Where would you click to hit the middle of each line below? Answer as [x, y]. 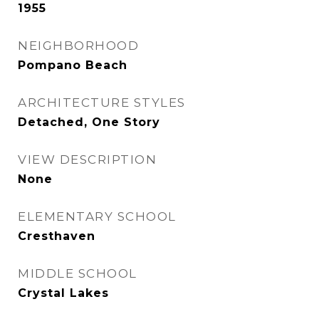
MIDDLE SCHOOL [78, 273]
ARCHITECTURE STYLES [102, 103]
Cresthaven [57, 236]
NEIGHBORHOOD [78, 46]
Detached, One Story [89, 122]
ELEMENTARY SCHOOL [97, 216]
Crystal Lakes [63, 293]
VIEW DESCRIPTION [87, 159]
